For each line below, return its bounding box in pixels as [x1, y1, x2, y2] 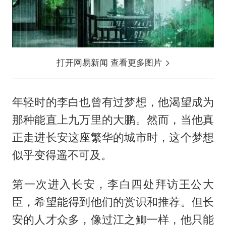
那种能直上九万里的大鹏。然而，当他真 [12, 112, 214, 126]
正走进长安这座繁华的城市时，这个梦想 [12, 130, 214, 144]
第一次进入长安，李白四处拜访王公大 [12, 178, 214, 191]
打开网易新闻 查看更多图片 [56, 57, 165, 68]
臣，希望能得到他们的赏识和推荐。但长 [12, 195, 214, 209]
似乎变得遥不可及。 [12, 148, 112, 161]
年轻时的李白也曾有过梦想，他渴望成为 [12, 95, 214, 108]
